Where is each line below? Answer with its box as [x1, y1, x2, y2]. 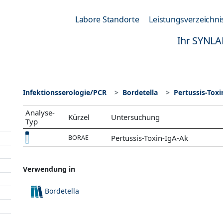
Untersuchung [111, 112, 160, 122]
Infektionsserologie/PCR [23, 88, 107, 97]
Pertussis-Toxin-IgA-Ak [111, 132, 189, 143]
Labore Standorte [75, 14, 139, 25]
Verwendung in [23, 164, 75, 174]
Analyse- [25, 108, 55, 117]
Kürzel [68, 112, 90, 122]
